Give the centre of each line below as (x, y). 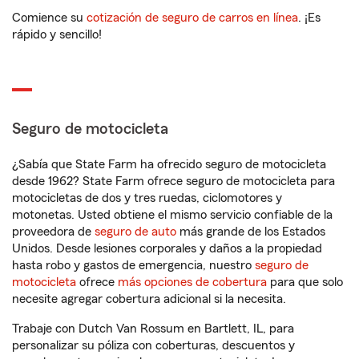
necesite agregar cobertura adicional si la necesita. (149, 299)
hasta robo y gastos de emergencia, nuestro (133, 265)
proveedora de (53, 232)
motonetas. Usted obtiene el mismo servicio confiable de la (172, 215)
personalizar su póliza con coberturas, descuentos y (153, 345)
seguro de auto (135, 232)
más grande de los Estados (251, 232)
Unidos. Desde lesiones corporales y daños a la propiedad (167, 248)
